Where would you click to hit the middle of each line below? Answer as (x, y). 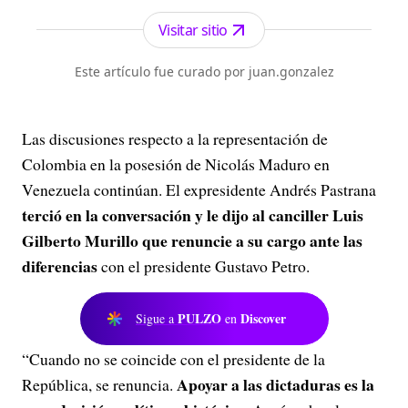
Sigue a (157, 318)
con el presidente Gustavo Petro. (204, 266)
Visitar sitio (193, 30)
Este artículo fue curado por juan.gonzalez (204, 71)
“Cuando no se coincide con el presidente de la (173, 359)
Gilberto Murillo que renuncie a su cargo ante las (192, 240)
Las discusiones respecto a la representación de (175, 138)
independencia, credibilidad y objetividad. (180, 26)
